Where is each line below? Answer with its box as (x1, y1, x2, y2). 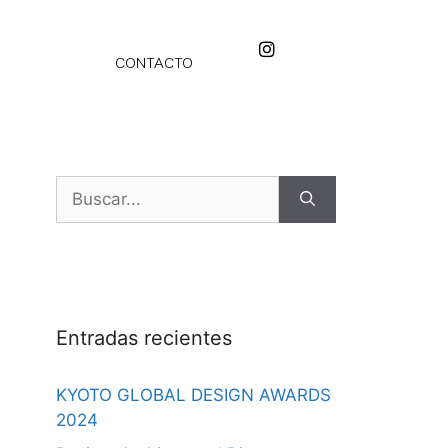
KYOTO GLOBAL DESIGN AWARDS (56, 385, 331, 405)
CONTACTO (114, 54, 193, 72)
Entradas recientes (56, 326, 232, 350)
